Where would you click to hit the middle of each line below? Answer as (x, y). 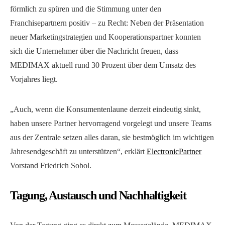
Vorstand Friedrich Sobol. (51, 165)
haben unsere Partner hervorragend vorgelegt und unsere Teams (111, 123)
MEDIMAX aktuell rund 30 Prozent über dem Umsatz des (103, 65)
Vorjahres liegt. (34, 79)
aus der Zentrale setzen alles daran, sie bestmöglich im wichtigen (112, 137)
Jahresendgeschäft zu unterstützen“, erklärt (78, 151)
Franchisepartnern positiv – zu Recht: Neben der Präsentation (107, 23)
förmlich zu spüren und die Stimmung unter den (86, 9)
